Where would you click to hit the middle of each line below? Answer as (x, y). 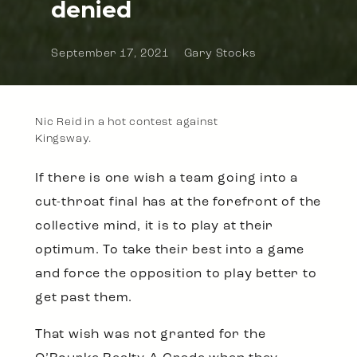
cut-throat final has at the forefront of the (178, 203)
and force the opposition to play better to (176, 275)
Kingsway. (64, 139)
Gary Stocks (220, 54)
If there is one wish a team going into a (167, 179)
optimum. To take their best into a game (170, 251)
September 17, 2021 (110, 54)
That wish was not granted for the (151, 335)
